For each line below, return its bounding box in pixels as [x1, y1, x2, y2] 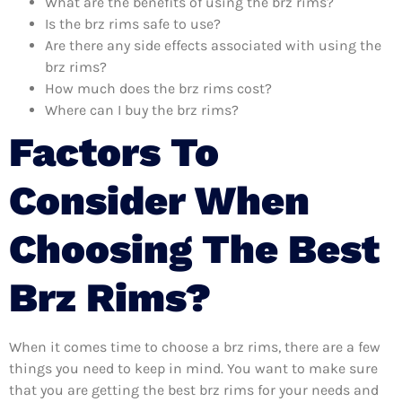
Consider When [9, 176, 310, 224]
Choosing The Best [9, 224, 380, 273]
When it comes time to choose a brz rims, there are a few [9, 337, 380, 355]
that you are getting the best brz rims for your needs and [9, 380, 379, 398]
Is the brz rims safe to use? [45, 14, 221, 32]
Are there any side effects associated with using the [45, 36, 381, 54]
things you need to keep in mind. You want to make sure [9, 359, 378, 377]
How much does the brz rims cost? [45, 79, 272, 97]
